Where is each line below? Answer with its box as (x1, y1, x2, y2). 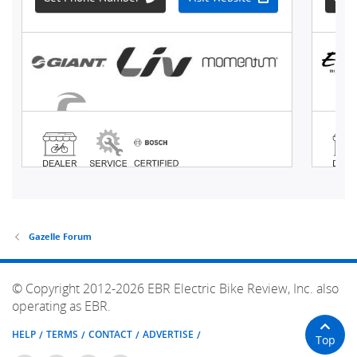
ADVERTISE (143, 328, 194, 342)
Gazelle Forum (28, 229, 92, 242)
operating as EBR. (12, 296, 111, 315)
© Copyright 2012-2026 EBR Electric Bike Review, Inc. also (12, 279, 339, 297)
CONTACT (88, 328, 132, 342)
